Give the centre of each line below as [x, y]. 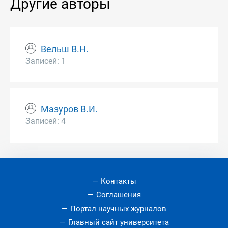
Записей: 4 [46, 121]
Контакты [118, 181]
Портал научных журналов [118, 209]
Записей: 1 [46, 61]
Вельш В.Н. [65, 50]
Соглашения [118, 195]
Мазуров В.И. [69, 110]
